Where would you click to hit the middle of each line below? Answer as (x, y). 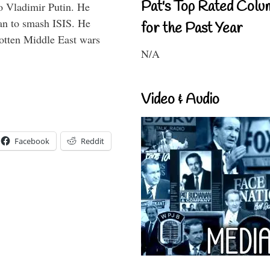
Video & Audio (180, 100)
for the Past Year (192, 29)
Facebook (32, 141)
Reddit (93, 141)
